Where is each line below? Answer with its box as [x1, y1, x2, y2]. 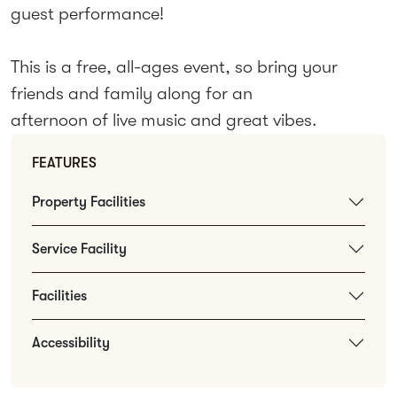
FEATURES [32, 155, 97, 171]
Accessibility [32, 334, 110, 351]
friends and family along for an [11, 83, 253, 104]
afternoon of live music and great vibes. [11, 110, 317, 130]
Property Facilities [32, 193, 145, 210]
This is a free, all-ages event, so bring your [11, 57, 338, 77]
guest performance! [11, 4, 164, 24]
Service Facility [32, 240, 127, 257]
